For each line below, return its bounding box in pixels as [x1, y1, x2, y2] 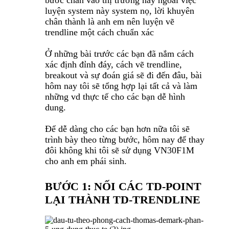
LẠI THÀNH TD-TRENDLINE [45, 193, 200, 207]
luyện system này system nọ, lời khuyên [45, 6, 194, 16]
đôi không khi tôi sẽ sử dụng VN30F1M [45, 145, 194, 156]
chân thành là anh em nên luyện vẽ [45, 16, 174, 27]
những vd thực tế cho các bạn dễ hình [45, 91, 185, 102]
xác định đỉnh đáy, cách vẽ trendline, [45, 59, 182, 70]
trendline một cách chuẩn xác [45, 27, 154, 38]
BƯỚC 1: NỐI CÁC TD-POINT [45, 180, 201, 193]
